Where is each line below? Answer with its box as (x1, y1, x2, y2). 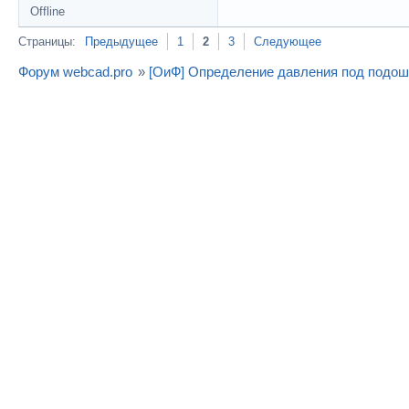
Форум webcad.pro (18, 64, 132, 80)
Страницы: (18, 35, 76, 49)
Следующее (254, 35, 321, 49)
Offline (30, 5, 65, 19)
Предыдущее (85, 35, 158, 49)
